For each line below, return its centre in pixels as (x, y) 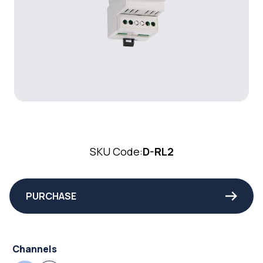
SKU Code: (116, 151)
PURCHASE (51, 196)
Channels (35, 249)
